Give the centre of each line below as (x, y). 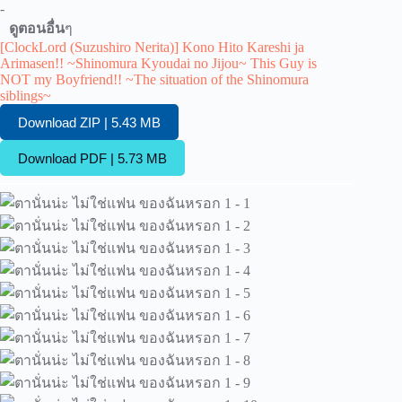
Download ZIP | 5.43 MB (89, 122)
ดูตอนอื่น (37, 28)
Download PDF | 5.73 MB (92, 158)
